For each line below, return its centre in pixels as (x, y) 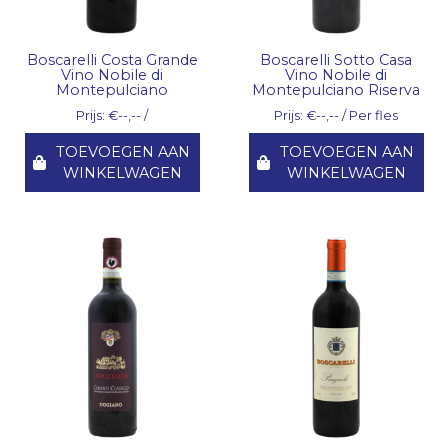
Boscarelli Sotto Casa (336, 59)
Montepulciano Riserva (336, 89)
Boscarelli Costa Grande (112, 59)
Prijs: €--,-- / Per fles (336, 115)
